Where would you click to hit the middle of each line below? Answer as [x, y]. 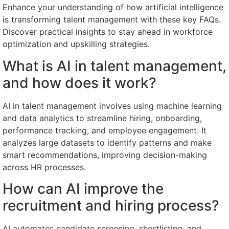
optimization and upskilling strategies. [76, 44]
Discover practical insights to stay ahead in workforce [108, 32]
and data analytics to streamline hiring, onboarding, [102, 118]
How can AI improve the [83, 189]
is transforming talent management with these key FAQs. [112, 20]
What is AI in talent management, [114, 66]
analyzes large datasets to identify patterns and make [107, 142]
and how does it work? [79, 83]
